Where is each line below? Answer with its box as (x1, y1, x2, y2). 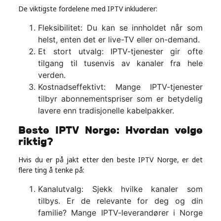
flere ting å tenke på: (18, 165, 85, 175)
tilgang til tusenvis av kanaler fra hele (38, 58, 203, 69)
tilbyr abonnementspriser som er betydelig (38, 94, 203, 104)
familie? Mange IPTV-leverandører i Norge (38, 208, 203, 218)
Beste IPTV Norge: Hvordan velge (18, 124, 203, 137)
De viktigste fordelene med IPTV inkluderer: (18, 4, 158, 14)
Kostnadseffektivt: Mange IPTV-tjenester (38, 82, 203, 92)
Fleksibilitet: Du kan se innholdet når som (38, 23, 203, 33)
